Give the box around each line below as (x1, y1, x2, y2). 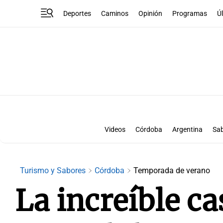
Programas (172, 9, 208, 18)
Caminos (101, 9, 129, 18)
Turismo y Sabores (20, 166, 88, 175)
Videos (105, 125, 125, 134)
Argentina (172, 125, 203, 134)
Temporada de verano (133, 166, 210, 175)
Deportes (63, 9, 92, 18)
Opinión (138, 9, 163, 18)
